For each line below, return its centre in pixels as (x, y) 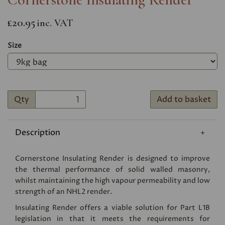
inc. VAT (55, 23)
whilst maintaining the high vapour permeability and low (113, 181)
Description (38, 133)
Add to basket (184, 100)
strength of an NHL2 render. (64, 192)
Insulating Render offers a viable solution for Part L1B (113, 208)
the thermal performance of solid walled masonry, (113, 170)
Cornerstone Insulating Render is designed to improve (113, 159)
